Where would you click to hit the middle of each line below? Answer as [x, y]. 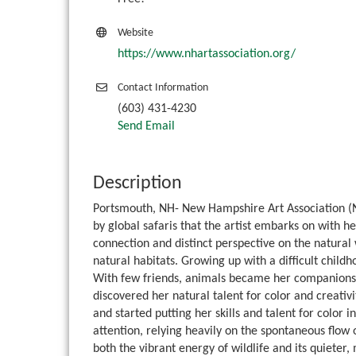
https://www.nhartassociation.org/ [207, 54]
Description [137, 184]
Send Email [146, 127]
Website [135, 33]
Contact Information [163, 88]
